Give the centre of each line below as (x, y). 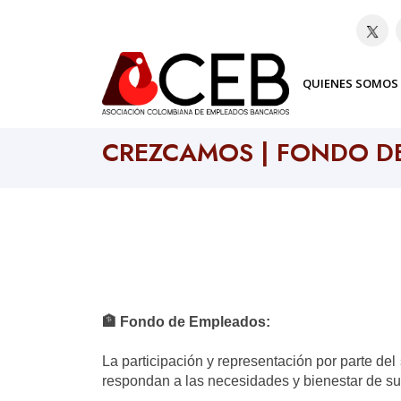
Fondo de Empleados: (193, 321)
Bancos (182, 119)
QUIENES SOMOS (351, 83)
